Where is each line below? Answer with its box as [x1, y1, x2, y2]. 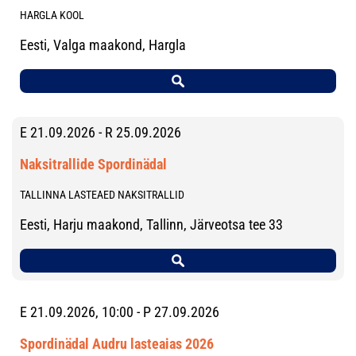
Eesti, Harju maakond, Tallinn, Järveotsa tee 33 [20, 215, 283, 233]
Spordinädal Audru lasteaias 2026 [20, 335, 214, 352]
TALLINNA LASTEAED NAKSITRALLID [20, 188, 184, 201]
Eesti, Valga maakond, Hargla [20, 36, 186, 53]
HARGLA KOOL [20, 8, 84, 21]
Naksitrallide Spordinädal [20, 155, 167, 172]
